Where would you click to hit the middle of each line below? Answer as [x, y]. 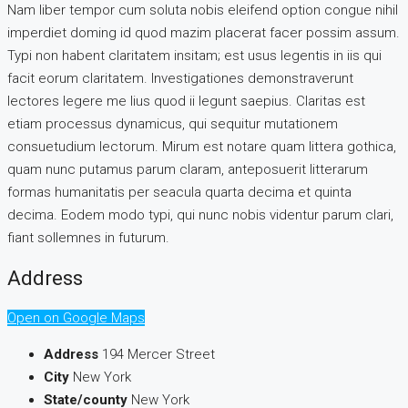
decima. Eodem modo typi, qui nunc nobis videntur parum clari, [200, 215]
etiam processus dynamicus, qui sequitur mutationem [173, 124]
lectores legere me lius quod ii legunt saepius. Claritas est [186, 102]
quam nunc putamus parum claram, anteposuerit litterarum [188, 170]
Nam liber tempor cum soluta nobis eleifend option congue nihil [203, 10]
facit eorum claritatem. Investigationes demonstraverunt [180, 79]
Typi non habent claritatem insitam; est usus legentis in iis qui [194, 56]
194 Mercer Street [158, 354]
